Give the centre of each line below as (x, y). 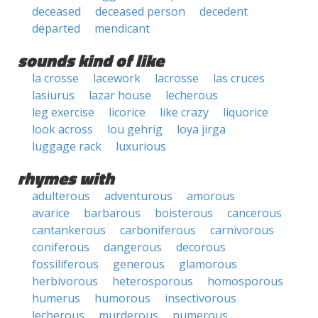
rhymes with (66, 178)
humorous (122, 298)
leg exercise (63, 112)
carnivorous (242, 230)
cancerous (254, 213)
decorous (201, 247)
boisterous (184, 213)
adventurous (138, 196)
